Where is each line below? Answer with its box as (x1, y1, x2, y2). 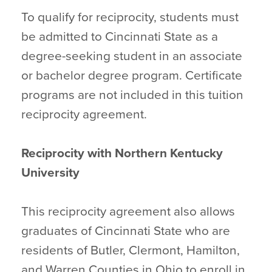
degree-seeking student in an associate (21, 49, 242, 64)
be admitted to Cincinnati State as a (21, 29, 218, 44)
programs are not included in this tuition (21, 87, 243, 103)
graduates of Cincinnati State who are (21, 223, 230, 239)
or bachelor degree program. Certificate (21, 68, 242, 83)
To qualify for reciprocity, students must (21, 10, 239, 25)
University (21, 165, 83, 180)
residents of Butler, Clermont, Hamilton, (21, 243, 240, 258)
